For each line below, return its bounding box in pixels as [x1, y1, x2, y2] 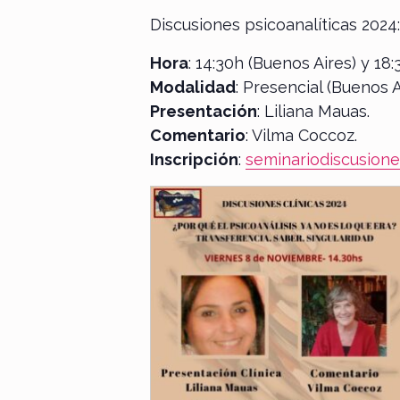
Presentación [150, 101, 257, 121]
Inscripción [150, 149, 238, 169]
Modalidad [150, 77, 236, 96]
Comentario [150, 125, 246, 145]
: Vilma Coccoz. [246, 125, 357, 145]
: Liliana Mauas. [257, 101, 370, 121]
